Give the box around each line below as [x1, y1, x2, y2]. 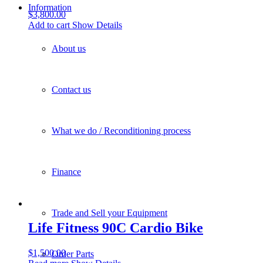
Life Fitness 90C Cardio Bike [28, 220, 203, 236]
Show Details [70, 19, 122, 30]
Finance [52, 167, 81, 177]
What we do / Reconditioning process [52, 126, 191, 136]
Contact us [52, 85, 91, 95]
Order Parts [52, 249, 94, 259]
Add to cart [28, 19, 70, 30]
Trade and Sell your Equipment [52, 208, 167, 218]
